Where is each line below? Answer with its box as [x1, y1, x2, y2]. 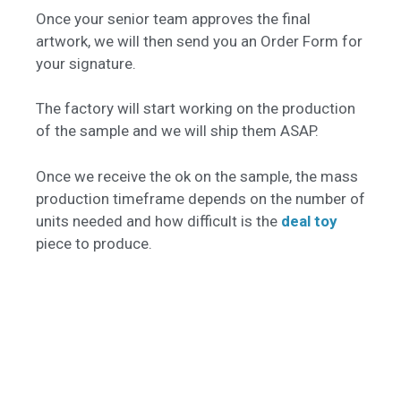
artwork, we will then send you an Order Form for [36, 31, 363, 50]
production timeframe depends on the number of [36, 189, 365, 208]
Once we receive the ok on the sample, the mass [36, 166, 358, 185]
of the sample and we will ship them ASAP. [36, 122, 319, 141]
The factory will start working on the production [36, 99, 355, 118]
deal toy [281, 211, 337, 230]
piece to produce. [36, 234, 152, 252]
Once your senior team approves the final [36, 9, 311, 28]
